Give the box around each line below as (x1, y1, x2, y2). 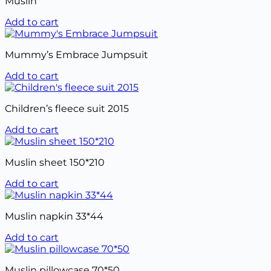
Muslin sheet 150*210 (5, 157, 105, 169)
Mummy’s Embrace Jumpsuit (5, 49, 148, 61)
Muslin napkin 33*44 (5, 211, 103, 223)
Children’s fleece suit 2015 (5, 103, 129, 115)
